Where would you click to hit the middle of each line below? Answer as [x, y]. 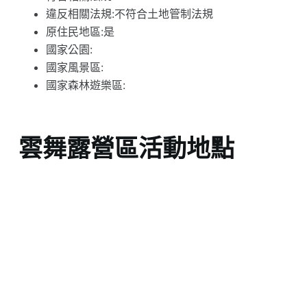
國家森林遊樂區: [85, 85]
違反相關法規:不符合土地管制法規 [129, 14]
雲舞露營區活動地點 [126, 148]
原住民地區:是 [80, 32]
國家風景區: [74, 67]
